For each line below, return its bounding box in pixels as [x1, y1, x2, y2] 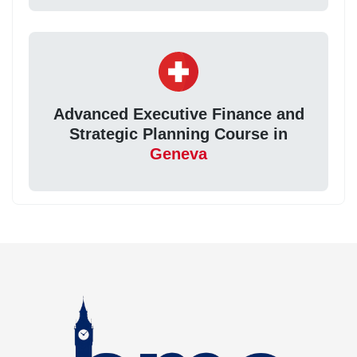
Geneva [150, 145, 207, 163]
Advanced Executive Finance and [53, 105, 304, 124]
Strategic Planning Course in [69, 125, 288, 143]
